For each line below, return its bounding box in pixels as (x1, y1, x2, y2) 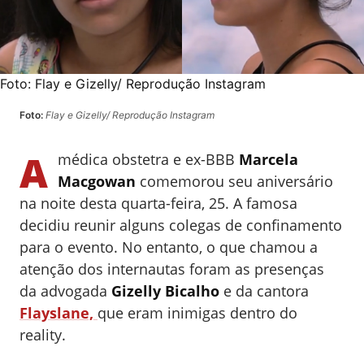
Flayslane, (19, 303, 97, 323)
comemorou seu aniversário (136, 171, 333, 191)
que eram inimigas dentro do (97, 303, 297, 323)
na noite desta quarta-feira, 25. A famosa (19, 193, 297, 213)
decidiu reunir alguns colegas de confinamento (19, 215, 342, 235)
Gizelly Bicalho (111, 281, 219, 301)
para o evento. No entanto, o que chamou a (19, 237, 318, 257)
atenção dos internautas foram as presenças (19, 259, 324, 279)
